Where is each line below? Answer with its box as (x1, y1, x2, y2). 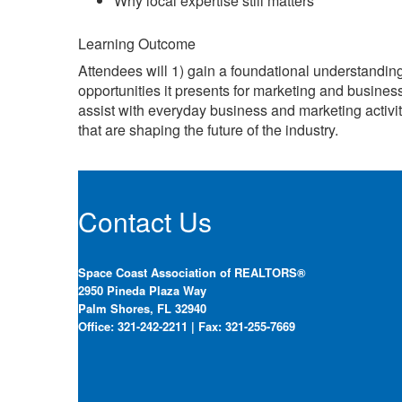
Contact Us (78, 202, 212, 240)
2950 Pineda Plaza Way (78, 282, 206, 299)
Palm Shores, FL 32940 (78, 300, 206, 317)
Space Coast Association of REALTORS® (78, 264, 306, 281)
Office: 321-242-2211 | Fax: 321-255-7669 (78, 318, 295, 335)
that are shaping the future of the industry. (78, 119, 338, 140)
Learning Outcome (78, 33, 196, 54)
